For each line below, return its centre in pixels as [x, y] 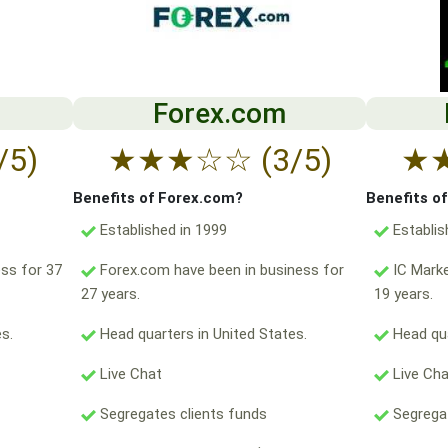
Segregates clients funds [181, 414]
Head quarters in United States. [201, 334]
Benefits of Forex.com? [157, 198]
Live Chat [128, 374]
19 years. [404, 294]
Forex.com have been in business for [219, 270]
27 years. [110, 294]
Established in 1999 [161, 230]
